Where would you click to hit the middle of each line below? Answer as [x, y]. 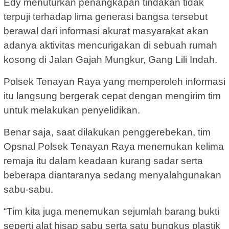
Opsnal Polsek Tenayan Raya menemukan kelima [114, 146]
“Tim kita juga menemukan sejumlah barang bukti [111, 211]
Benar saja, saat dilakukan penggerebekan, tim [107, 132]
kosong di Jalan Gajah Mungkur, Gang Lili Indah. [110, 59]
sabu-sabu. [28, 189]
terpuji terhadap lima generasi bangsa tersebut [106, 16]
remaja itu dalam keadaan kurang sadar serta [103, 161]
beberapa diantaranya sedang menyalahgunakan [112, 175]
